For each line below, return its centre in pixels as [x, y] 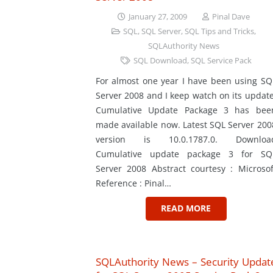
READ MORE [186, 208]
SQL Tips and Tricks [219, 31]
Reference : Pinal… [133, 183]
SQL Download [160, 60]
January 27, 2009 [158, 16]
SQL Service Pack [221, 60]
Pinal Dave [231, 16]
